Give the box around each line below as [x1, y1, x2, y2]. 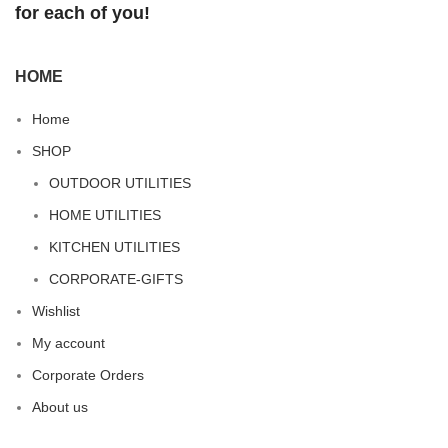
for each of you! [15, 2, 150, 23]
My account [32, 334, 105, 351]
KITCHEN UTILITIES [49, 238, 180, 255]
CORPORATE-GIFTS [49, 270, 183, 287]
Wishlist [32, 302, 80, 319]
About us [32, 398, 88, 415]
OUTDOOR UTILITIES [49, 174, 191, 191]
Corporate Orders [32, 366, 144, 383]
